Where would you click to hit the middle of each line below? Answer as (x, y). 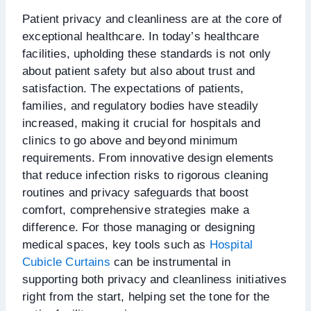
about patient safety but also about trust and (139, 71)
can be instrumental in (170, 262)
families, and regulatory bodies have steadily (141, 106)
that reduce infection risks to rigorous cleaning (145, 175)
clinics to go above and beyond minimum (130, 140)
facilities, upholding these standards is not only (147, 53)
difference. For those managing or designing (139, 227)
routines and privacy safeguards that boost (136, 192)
